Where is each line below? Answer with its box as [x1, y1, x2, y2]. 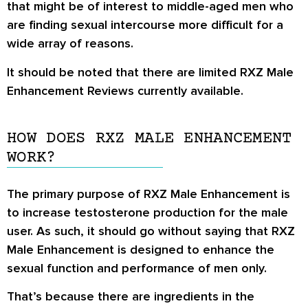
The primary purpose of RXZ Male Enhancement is [7, 186, 290, 201]
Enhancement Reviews [7, 82, 134, 98]
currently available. [134, 82, 243, 98]
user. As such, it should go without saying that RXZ [7, 223, 295, 239]
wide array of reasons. [7, 36, 133, 52]
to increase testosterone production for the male [7, 204, 288, 220]
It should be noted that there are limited [7, 64, 240, 80]
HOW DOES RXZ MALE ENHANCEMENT [7, 129, 292, 148]
